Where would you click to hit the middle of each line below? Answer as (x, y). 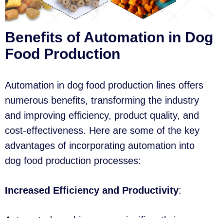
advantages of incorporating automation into (100, 146)
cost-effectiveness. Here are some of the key (102, 131)
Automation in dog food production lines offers (104, 85)
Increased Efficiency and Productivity (92, 191)
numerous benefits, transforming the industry (102, 100)
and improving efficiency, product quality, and (102, 116)
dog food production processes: (73, 161)
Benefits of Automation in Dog (109, 37)
